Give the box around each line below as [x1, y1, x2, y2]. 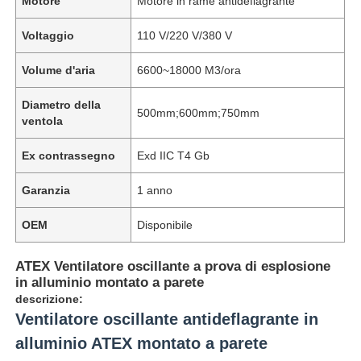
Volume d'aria [22, 63, 96, 77]
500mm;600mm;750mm [137, 106, 260, 119]
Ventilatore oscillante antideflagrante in [15, 309, 319, 328]
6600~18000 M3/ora [137, 63, 242, 77]
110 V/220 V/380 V [137, 28, 233, 42]
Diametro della [22, 98, 102, 111]
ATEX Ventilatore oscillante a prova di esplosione [15, 258, 331, 274]
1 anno [137, 183, 173, 197]
